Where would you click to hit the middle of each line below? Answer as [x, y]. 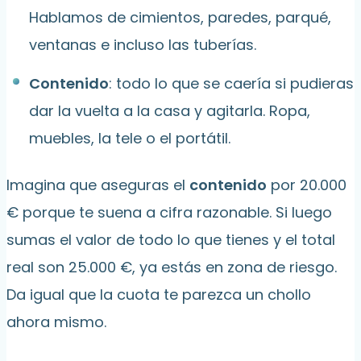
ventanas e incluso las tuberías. [143, 45]
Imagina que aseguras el [98, 185]
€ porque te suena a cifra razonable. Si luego [169, 213]
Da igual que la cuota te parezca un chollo [159, 295]
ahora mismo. [56, 322]
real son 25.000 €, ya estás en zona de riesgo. [172, 268]
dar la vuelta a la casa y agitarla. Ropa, [170, 111]
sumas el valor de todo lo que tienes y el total [171, 240]
